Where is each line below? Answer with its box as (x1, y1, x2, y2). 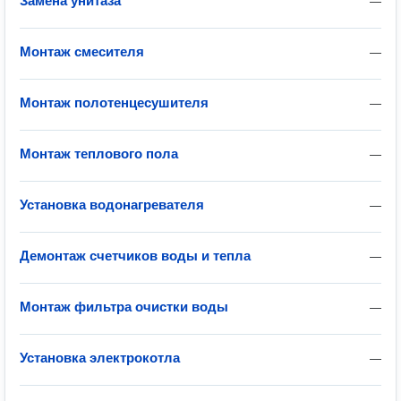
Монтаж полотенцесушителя (20, 95, 209, 110)
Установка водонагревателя (20, 197, 204, 212)
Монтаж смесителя (20, 44, 144, 59)
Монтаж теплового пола (20, 146, 178, 161)
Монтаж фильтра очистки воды (20, 299, 228, 314)
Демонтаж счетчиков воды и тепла (20, 248, 251, 263)
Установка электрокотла (20, 350, 180, 365)
